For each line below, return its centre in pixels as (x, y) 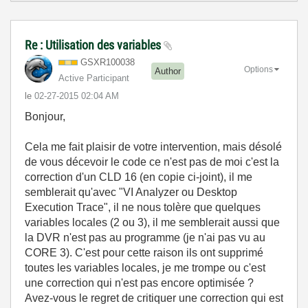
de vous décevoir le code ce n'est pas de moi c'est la (152, 162)
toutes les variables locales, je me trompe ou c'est (145, 267)
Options (258, 70)
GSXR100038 (108, 62)
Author (168, 71)
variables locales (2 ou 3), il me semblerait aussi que (152, 222)
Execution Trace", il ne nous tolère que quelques (143, 207)
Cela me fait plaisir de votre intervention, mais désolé (153, 146)
